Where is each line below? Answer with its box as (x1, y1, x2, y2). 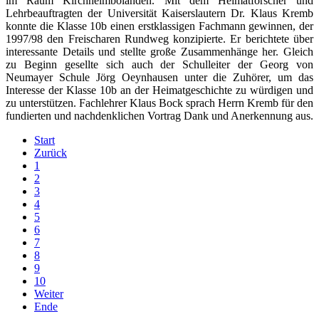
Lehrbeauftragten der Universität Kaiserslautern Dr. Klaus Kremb (6, 6, 313, 19)
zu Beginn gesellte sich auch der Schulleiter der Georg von (6, 58, 313, 70)
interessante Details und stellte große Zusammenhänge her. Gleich (6, 45, 313, 58)
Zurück (34, 146, 67, 159)
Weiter (34, 287, 63, 300)
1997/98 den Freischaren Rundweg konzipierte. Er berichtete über (6, 32, 313, 45)
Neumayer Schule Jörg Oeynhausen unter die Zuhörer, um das (6, 70, 313, 83)
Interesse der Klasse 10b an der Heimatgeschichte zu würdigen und (6, 83, 313, 96)
